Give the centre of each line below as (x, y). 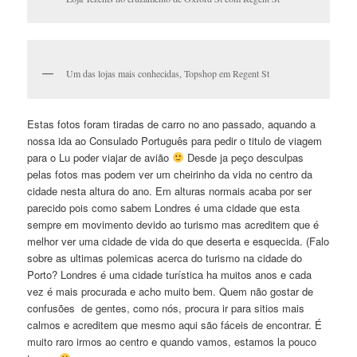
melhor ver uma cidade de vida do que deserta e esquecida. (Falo (178, 241)
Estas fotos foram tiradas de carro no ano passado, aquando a (172, 124)
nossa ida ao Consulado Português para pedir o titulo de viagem (175, 140)
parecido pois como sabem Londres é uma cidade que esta (164, 207)
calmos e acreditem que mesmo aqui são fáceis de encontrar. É (175, 324)
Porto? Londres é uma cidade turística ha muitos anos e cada (170, 274)
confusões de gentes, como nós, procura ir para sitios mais (166, 308)
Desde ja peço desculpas (243, 157)
